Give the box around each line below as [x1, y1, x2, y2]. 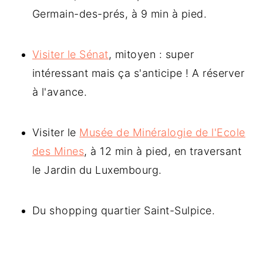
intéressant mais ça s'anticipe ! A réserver [32, 67, 245, 80]
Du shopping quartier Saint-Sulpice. [32, 204, 215, 217]
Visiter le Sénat [32, 48, 109, 61]
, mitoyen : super [108, 48, 194, 61]
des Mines [32, 145, 85, 158]
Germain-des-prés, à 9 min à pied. [32, 8, 207, 21]
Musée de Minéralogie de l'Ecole [79, 126, 245, 139]
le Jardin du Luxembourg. [32, 164, 162, 177]
